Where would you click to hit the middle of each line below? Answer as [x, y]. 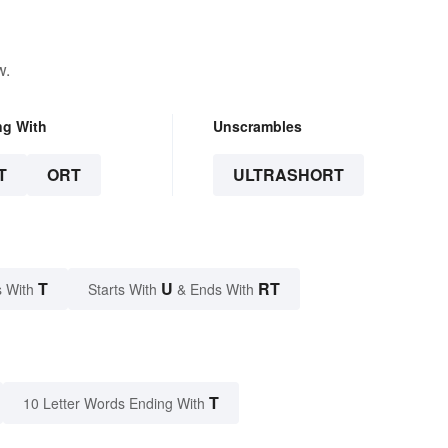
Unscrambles [257, 125]
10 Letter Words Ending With [114, 402]
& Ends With [215, 288]
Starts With [124, 288]
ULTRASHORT [288, 174]
